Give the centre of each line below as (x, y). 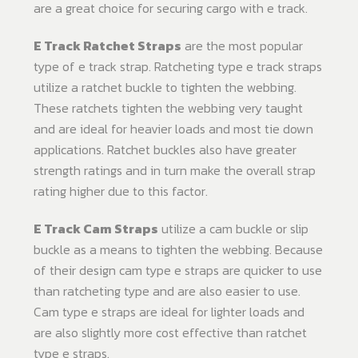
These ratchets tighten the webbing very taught (168, 108)
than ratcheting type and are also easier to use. (167, 291)
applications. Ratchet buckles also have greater (165, 150)
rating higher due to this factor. (121, 191)
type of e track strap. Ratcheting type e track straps (178, 67)
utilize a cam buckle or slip (233, 229)
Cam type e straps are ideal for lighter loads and (169, 312)
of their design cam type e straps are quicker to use (178, 270)
